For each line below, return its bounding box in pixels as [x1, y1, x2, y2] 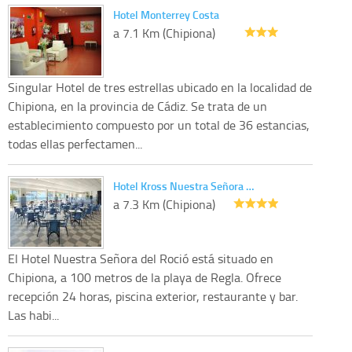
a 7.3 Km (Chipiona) [113, 195, 215, 213]
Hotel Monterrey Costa [113, 6, 219, 22]
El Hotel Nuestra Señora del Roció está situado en [8, 249, 273, 267]
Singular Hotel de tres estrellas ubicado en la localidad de [8, 78, 312, 96]
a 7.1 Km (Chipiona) [113, 24, 215, 42]
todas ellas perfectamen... [8, 134, 142, 152]
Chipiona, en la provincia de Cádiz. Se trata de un [8, 97, 267, 115]
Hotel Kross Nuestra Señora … [113, 178, 254, 193]
